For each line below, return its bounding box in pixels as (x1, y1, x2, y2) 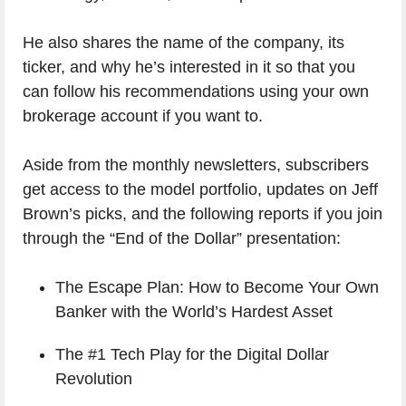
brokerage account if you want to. (23, 107, 263, 126)
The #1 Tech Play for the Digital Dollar (55, 345, 329, 364)
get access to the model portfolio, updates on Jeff (23, 180, 378, 199)
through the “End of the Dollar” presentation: (23, 229, 341, 248)
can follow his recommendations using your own (23, 82, 369, 101)
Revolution (55, 370, 132, 389)
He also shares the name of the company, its (23, 34, 344, 53)
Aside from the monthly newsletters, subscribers (23, 156, 369, 175)
